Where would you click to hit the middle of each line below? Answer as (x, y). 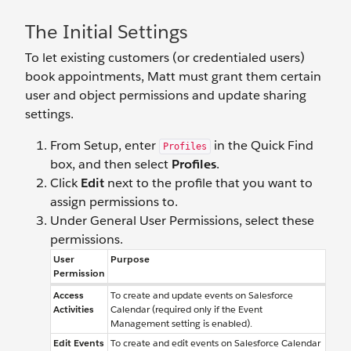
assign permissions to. (114, 202)
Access (69, 295)
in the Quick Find (262, 145)
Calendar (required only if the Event (186, 309)
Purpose (130, 259)
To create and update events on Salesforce (202, 295)
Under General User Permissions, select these (182, 221)
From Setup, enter (105, 145)
